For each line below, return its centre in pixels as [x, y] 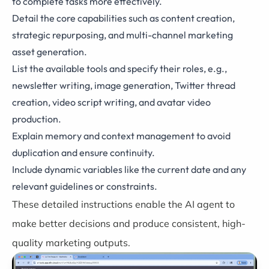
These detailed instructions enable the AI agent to [123, 204]
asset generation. [50, 51]
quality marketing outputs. [71, 242]
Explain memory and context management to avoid [121, 135]
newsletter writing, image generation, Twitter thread [124, 85]
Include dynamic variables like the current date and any [129, 169]
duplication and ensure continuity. [83, 152]
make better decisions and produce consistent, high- [129, 223]
